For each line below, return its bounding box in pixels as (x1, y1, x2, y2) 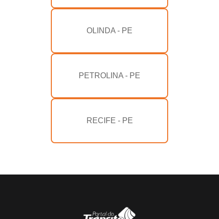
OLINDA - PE (87, 26, 132, 35)
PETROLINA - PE (79, 71, 140, 80)
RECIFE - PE (86, 116, 133, 125)
